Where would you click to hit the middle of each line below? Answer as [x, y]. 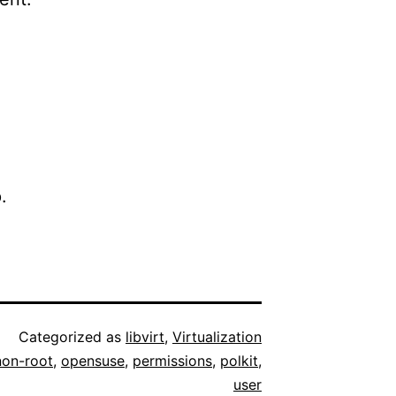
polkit [239, 361]
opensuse [93, 361]
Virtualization [217, 337]
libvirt [145, 337]
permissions [172, 361]
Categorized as [72, 337]
